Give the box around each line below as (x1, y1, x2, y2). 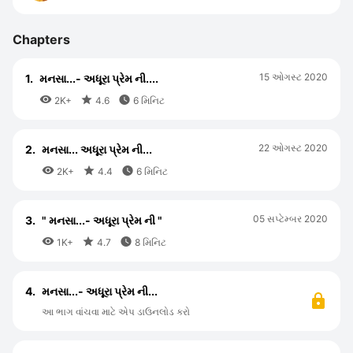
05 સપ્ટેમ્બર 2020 (253, 213, 328, 225)
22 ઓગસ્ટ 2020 (258, 142, 328, 154)
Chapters (13, 32, 70, 47)
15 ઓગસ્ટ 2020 (259, 71, 328, 83)
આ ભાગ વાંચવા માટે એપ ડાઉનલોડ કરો (42, 306, 190, 318)
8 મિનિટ (132, 236, 166, 248)
